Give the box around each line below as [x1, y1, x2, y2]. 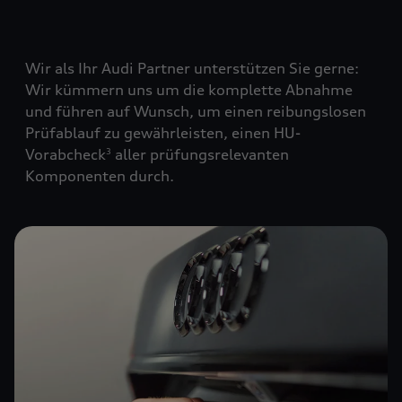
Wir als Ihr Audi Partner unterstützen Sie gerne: [25, 59, 359, 78]
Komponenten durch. [25, 167, 174, 186]
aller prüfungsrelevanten [111, 145, 289, 164]
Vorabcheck [25, 145, 106, 164]
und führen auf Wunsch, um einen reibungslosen [25, 102, 366, 121]
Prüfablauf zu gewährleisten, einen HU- [25, 124, 301, 143]
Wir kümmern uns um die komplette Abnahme [25, 81, 353, 100]
